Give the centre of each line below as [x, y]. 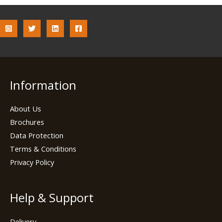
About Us [26, 109]
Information [43, 85]
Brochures [27, 122]
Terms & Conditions [43, 149]
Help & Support [52, 198]
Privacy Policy [32, 162]
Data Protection [37, 136]
